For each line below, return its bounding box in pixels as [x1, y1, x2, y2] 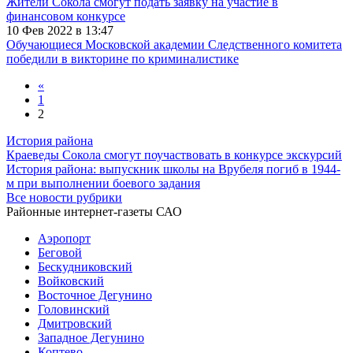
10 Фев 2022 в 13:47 [6, 23, 113, 37]
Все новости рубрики [6, 190, 122, 204]
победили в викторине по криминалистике [6, 51, 239, 65]
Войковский [38, 273, 104, 288]
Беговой [38, 245, 82, 259]
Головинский [38, 302, 110, 316]
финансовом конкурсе [6, 9, 125, 23]
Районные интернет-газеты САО [6, 204, 182, 218]
